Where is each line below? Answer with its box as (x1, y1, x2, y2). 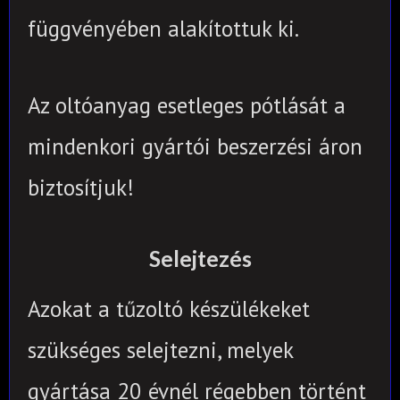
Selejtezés (148, 245, 252, 272)
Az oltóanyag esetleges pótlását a (28, 91, 346, 121)
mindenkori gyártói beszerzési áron (28, 132, 362, 162)
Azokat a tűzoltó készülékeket (28, 294, 310, 323)
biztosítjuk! (28, 173, 134, 203)
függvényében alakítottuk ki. (28, 14, 299, 44)
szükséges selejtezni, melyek (28, 335, 293, 364)
